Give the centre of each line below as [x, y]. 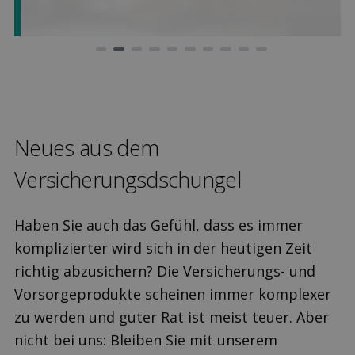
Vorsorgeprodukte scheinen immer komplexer [173, 294]
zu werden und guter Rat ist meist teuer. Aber [172, 317]
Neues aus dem [87, 148]
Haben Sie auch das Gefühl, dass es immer [158, 225]
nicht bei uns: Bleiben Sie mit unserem [146, 340]
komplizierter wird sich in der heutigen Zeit [163, 248]
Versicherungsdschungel [128, 179]
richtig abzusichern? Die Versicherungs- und [165, 271]
